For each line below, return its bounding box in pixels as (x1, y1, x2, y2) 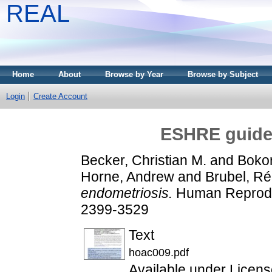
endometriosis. (81, 185, 172, 201)
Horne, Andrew (81, 168, 174, 185)
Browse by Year (105, 70, 163, 79)
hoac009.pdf (129, 246, 189, 259)
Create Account (33, 92, 87, 101)
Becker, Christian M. (81, 152, 206, 168)
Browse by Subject (188, 70, 258, 79)
